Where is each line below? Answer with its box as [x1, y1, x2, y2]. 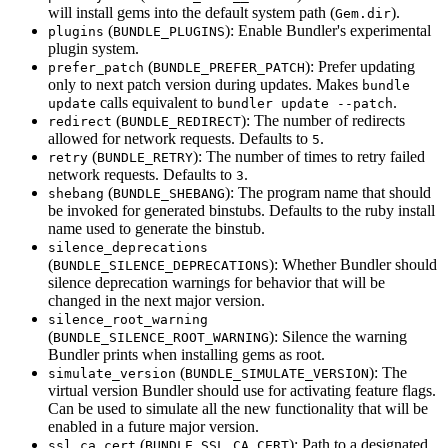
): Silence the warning [269, 328, 407, 346]
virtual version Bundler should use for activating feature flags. [48, 382, 436, 400]
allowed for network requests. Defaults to [48, 130, 312, 148]
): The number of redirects [241, 112, 405, 130]
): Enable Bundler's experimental [225, 22, 431, 40]
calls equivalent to [96, 94, 217, 112]
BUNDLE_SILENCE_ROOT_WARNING [53, 330, 269, 346]
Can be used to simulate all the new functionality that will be [48, 400, 428, 418]
